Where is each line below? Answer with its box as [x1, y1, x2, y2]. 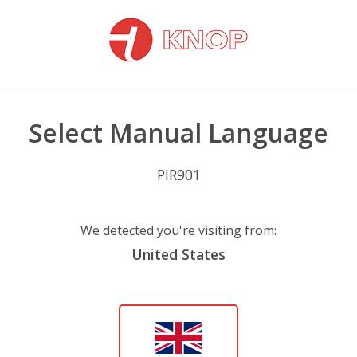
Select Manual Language [29, 116, 328, 150]
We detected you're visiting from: [80, 222, 277, 239]
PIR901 [156, 165, 201, 184]
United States [131, 245, 226, 264]
